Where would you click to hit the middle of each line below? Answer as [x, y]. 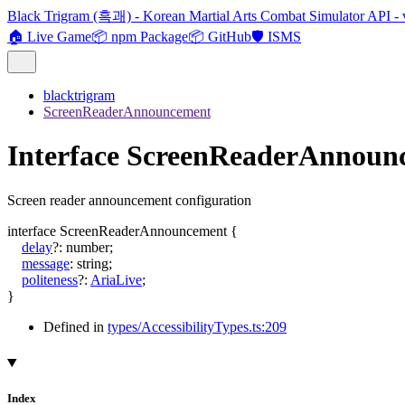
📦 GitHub [220, 37]
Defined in [75, 326]
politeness [50, 279]
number [88, 247]
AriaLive [116, 279]
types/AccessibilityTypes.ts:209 [197, 326]
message [46, 263]
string [93, 263]
